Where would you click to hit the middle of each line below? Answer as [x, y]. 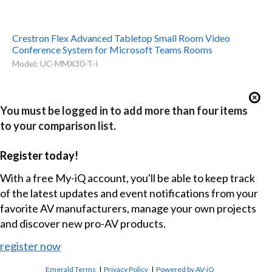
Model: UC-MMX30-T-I [55, 63]
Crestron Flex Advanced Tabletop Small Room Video [121, 38]
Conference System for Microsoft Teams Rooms [112, 49]
